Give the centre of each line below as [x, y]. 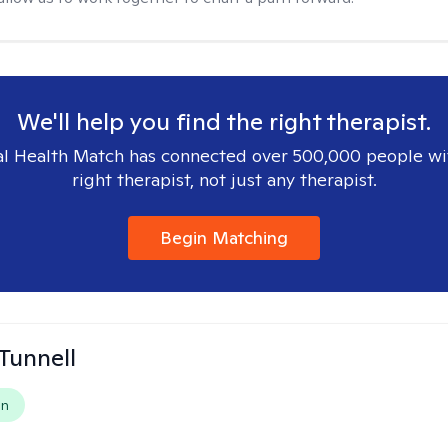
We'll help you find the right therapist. [224, 121]
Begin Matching [224, 237]
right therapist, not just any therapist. [224, 179]
